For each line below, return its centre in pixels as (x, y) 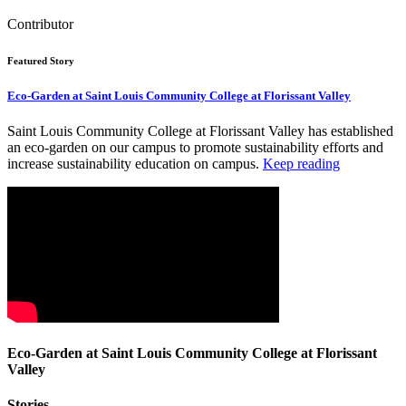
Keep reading (301, 163)
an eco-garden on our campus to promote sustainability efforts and (195, 147)
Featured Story (41, 60)
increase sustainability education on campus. (135, 163)
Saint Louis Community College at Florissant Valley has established (200, 130)
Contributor (40, 24)
